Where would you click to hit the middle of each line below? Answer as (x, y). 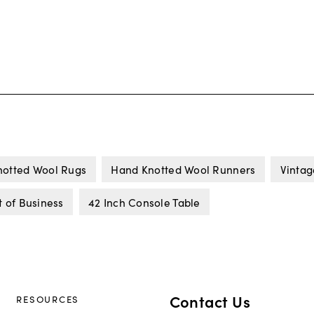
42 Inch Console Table (144, 202)
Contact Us (210, 301)
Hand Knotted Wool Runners (183, 169)
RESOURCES (48, 299)
